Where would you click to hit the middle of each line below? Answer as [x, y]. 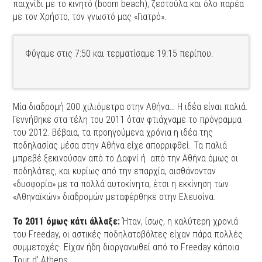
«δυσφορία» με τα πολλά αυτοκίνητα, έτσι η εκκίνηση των [121, 184]
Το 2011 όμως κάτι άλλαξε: [67, 222]
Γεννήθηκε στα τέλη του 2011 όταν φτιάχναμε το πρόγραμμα [127, 120]
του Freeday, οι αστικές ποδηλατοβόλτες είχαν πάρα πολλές [128, 235]
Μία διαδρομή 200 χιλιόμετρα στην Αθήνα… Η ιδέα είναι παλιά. [131, 107]
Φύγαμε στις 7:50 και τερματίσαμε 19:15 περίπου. [120, 54]
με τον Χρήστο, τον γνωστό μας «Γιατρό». [90, 17]
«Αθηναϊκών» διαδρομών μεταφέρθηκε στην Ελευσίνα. [115, 197]
